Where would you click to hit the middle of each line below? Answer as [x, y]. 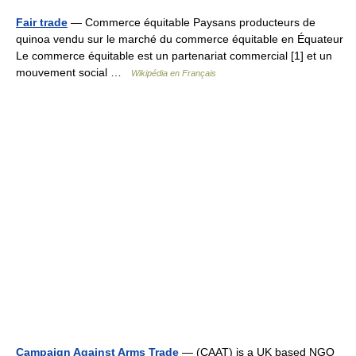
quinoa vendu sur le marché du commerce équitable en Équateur [180, 39]
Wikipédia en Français [174, 73]
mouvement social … [74, 72]
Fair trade [42, 22]
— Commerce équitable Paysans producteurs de [192, 22]
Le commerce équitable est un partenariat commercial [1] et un [174, 56]
